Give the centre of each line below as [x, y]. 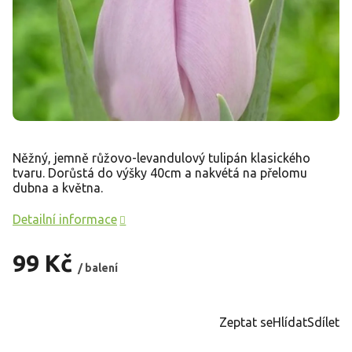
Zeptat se [246, 322]
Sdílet [323, 322]
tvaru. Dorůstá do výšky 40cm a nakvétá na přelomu [160, 172]
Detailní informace [65, 219]
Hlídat [290, 322]
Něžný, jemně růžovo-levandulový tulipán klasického [161, 158]
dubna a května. [59, 187]
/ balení [98, 268]
